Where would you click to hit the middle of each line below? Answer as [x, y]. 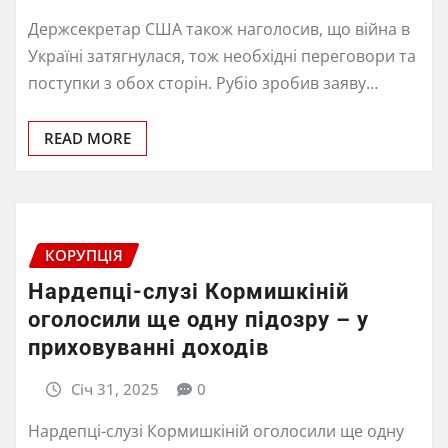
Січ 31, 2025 [114, 388]
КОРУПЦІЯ [84, 255]
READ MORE [87, 138]
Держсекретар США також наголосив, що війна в [219, 29]
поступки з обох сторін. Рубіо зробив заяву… [203, 83]
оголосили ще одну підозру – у [198, 319]
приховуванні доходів [148, 347]
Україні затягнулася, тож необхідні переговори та [222, 56]
